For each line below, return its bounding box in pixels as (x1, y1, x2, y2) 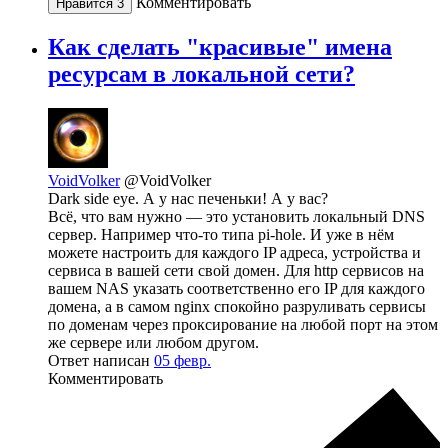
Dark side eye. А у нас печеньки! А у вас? (48, 189, 328, 207)
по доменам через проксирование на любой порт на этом (48, 315, 438, 333)
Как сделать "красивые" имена (48, 34, 392, 61)
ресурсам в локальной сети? (48, 61, 355, 88)
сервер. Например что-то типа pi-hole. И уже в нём (48, 225, 394, 243)
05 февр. (154, 351, 211, 369)
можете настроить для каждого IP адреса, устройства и (48, 243, 421, 261)
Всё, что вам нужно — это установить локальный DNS (48, 207, 425, 225)
